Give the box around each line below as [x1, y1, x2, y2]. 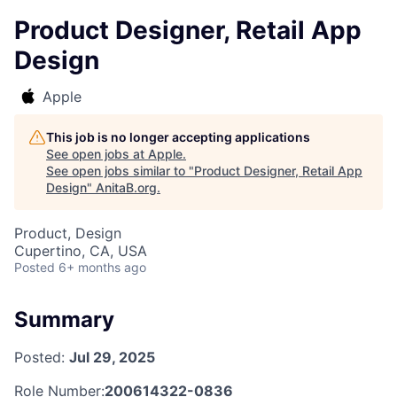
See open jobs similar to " [46, 163, 194, 178]
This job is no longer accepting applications [46, 129, 310, 144]
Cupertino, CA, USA [14, 242, 147, 260]
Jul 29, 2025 [69, 347, 155, 366]
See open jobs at [46, 146, 148, 161]
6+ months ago [58, 260, 146, 275]
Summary [14, 307, 114, 332]
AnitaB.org [96, 180, 157, 195]
